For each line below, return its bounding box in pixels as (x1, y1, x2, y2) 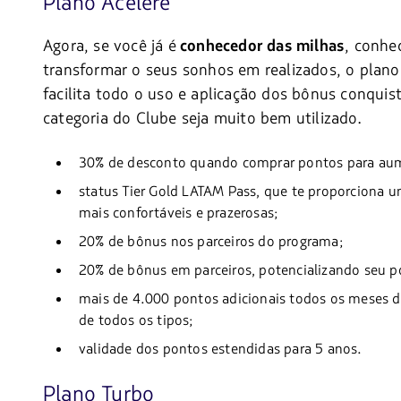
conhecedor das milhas (175, 36, 346, 57)
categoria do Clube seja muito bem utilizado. (43, 107, 362, 130)
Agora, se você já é (43, 35, 176, 57)
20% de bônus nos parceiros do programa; (79, 232, 343, 252)
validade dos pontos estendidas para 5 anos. (79, 339, 363, 360)
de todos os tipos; (79, 311, 193, 331)
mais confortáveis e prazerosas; (79, 203, 278, 224)
